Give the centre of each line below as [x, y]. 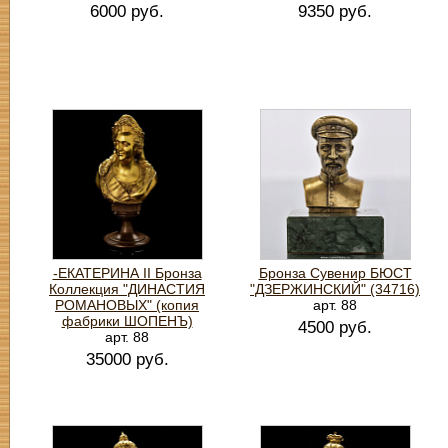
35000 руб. [127, 359]
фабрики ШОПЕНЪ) [127, 321]
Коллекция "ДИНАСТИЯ [127, 289]
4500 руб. [335, 327]
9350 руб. [335, 11]
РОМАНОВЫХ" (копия [127, 305]
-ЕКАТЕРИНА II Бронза [127, 273]
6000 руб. [127, 11]
